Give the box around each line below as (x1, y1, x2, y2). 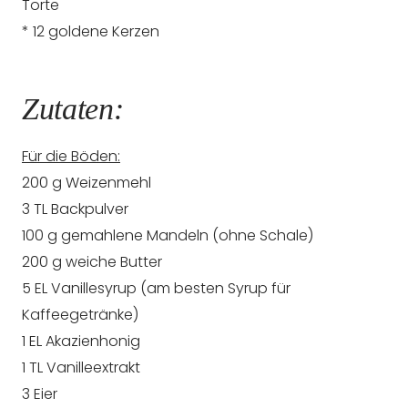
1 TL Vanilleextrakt (22, 356, 140, 378)
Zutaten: (22, 91, 124, 126)
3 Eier (22, 382, 57, 404)
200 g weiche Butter (22, 250, 162, 272)
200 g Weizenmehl (22, 171, 151, 193)
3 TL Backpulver (22, 198, 128, 219)
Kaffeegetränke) (22, 303, 138, 325)
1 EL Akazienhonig (22, 330, 140, 352)
